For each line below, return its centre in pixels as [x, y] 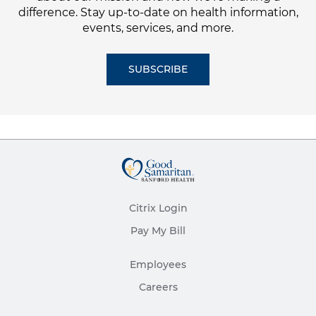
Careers [158, 287]
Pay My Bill [158, 230]
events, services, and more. [158, 28]
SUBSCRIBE [158, 69]
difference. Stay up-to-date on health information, [158, 12]
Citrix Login [158, 208]
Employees [158, 264]
